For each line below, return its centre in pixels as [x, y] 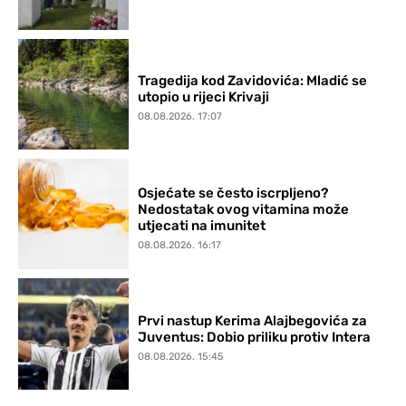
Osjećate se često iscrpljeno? [233, 193]
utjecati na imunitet [202, 225]
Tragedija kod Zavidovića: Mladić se [253, 81]
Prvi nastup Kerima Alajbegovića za [253, 321]
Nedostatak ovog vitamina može [244, 209]
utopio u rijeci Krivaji [204, 97]
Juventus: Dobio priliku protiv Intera [255, 338]
